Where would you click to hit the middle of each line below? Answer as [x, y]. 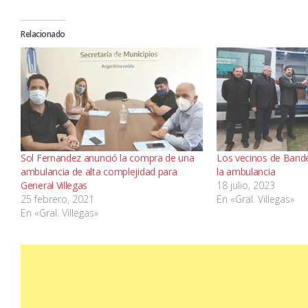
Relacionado [43, 34]
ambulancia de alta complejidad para [99, 172]
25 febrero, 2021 [57, 199]
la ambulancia [246, 172]
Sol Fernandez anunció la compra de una [108, 158]
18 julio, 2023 [246, 186]
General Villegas [54, 186]
